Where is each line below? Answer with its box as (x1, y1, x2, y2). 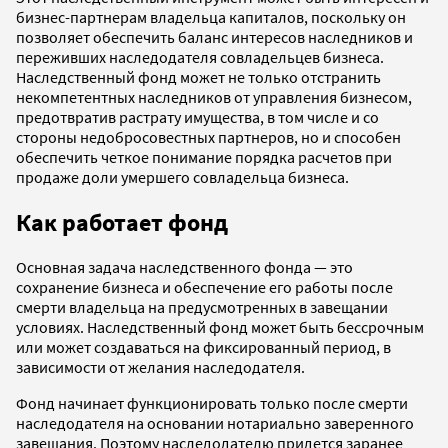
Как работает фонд (16, 206, 228, 238)
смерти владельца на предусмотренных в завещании (16, 297, 388, 318)
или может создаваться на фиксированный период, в (16, 337, 391, 358)
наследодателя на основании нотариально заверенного (16, 413, 414, 434)
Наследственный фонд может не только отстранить (16, 66, 381, 87)
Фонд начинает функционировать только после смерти (16, 393, 408, 414)
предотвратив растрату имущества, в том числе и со (16, 106, 379, 127)
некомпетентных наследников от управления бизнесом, (16, 86, 412, 107)
